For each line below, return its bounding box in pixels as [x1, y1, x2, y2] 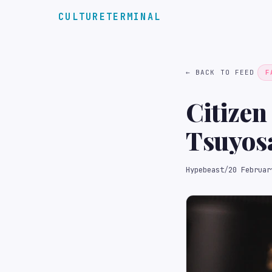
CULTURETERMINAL [58, 10, 161, 23]
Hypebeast [186, 165, 224, 175]
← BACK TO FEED [186, 68, 255, 76]
